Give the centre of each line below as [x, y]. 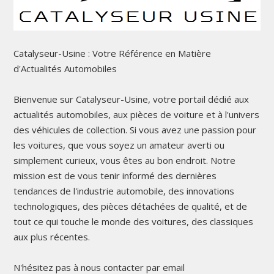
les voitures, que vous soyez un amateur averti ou [119, 145]
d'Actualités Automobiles [65, 68]
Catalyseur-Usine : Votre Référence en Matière [112, 53]
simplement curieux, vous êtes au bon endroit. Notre [124, 160]
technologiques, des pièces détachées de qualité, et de [130, 206]
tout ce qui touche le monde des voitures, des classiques [133, 221]
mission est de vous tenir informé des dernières [115, 175]
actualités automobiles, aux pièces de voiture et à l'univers [136, 114]
